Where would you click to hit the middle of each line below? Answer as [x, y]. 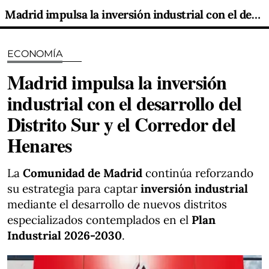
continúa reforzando [198, 173]
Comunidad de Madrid [83, 173]
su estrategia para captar [74, 189]
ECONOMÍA [35, 54]
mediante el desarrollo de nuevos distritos [117, 204]
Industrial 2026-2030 [65, 235]
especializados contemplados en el [99, 220]
